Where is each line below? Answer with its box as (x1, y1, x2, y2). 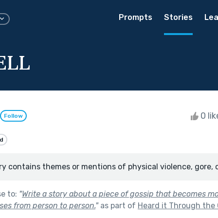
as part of (98, 200, 138, 210)
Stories (164, 13, 193, 22)
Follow (4, 112, 23, 120)
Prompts (119, 13, 152, 22)
